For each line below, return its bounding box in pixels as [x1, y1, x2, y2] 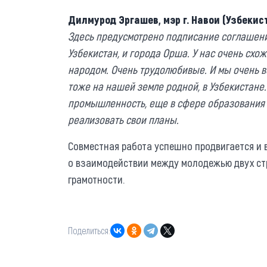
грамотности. [68, 172, 127, 186]
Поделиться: [68, 225, 110, 237]
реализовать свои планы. [68, 112, 179, 126]
